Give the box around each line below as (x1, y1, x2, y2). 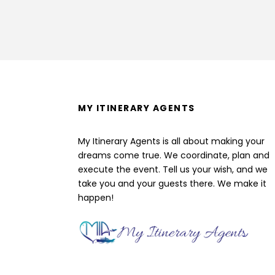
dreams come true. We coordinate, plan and (78, 149, 269, 161)
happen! (78, 191, 114, 204)
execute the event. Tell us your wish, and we (78, 163, 268, 176)
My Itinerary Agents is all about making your (78, 134, 265, 147)
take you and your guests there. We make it (78, 177, 266, 190)
